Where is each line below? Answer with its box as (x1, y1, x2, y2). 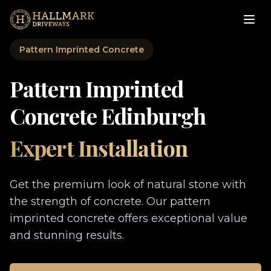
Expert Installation (10, 133, 188, 162)
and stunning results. (10, 229, 124, 242)
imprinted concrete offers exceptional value (10, 212, 247, 225)
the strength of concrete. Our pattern (10, 195, 211, 208)
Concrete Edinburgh (10, 101, 206, 130)
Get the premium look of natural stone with (10, 178, 246, 191)
